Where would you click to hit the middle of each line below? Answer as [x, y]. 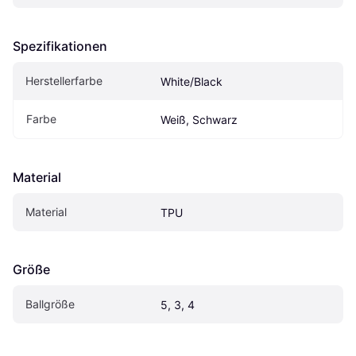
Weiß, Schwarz [199, 119]
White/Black [192, 81]
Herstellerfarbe [64, 80]
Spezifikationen [60, 46]
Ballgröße [50, 304]
